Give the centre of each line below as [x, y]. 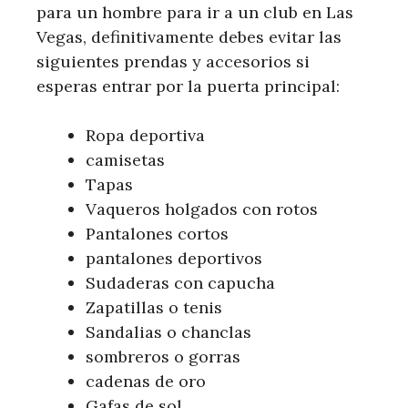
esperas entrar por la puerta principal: [188, 87]
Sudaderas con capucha [180, 283]
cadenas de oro [146, 382]
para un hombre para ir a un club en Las [195, 13]
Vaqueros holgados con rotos [202, 209]
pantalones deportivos [174, 259]
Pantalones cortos [157, 234]
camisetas [125, 160]
